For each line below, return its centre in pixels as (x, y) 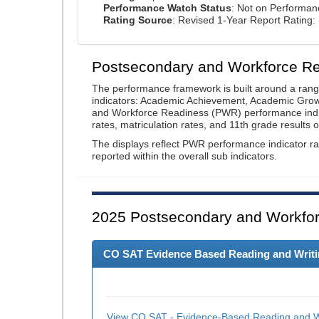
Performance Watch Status (167, 8)
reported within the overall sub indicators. (184, 156)
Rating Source (138, 20)
